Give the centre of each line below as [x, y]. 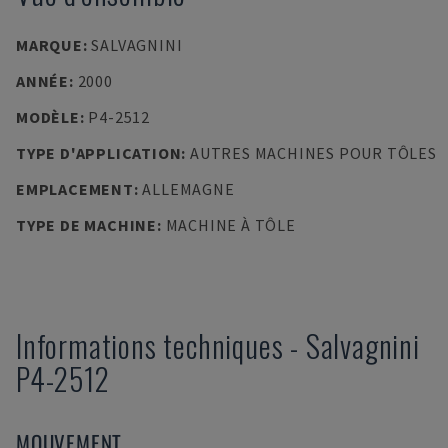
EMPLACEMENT [75, 189]
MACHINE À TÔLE [230, 225]
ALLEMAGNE [188, 189]
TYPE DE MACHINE [86, 225]
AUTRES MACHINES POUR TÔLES [313, 153]
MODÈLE [48, 117]
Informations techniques [150, 345]
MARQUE [49, 45]
